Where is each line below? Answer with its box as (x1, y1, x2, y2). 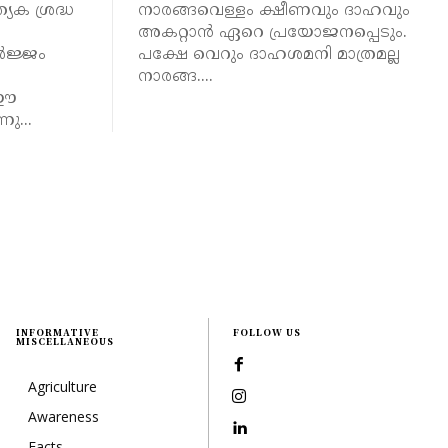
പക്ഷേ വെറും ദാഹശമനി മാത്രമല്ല (137, 45, 400, 66)
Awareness (28, 406, 99, 426)
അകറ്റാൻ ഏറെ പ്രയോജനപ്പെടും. (137, 23, 407, 44)
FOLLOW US (233, 325, 301, 339)
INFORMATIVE (16, 325, 99, 339)
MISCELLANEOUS (16, 334, 114, 348)
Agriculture (28, 376, 97, 396)
